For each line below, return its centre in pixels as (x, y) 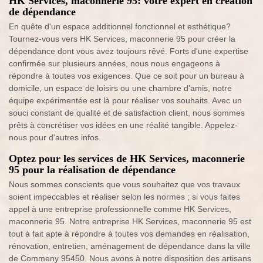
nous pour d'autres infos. (55, 138)
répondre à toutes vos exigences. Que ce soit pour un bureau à (127, 76)
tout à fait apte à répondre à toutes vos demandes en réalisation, (129, 234)
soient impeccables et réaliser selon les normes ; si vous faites (124, 197)
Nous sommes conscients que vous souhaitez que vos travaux (124, 185)
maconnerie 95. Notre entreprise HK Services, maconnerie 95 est (130, 222)
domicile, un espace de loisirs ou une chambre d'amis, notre (120, 88)
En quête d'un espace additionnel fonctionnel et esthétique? (120, 27)
